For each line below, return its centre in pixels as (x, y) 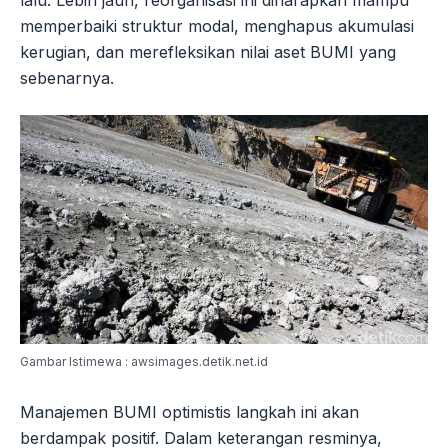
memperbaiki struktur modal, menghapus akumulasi (217, 25)
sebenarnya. (67, 77)
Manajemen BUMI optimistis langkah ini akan (189, 412)
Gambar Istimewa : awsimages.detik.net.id (144, 362)
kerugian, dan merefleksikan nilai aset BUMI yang (208, 51)
